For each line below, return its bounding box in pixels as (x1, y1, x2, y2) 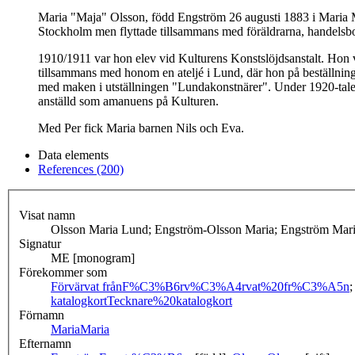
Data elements (38, 148, 109, 162)
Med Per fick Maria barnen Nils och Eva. (38, 121, 244, 136)
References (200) (38, 162, 124, 177)
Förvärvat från (51, 280, 122, 294)
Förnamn (19, 308, 64, 323)
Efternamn (19, 337, 71, 351)
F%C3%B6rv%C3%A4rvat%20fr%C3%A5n (122, 280, 349, 294)
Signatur (19, 237, 61, 251)
